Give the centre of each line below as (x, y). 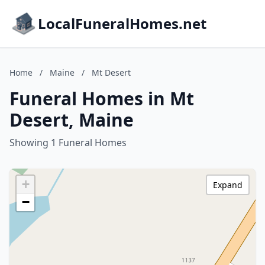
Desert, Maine (72, 120)
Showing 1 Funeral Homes (68, 143)
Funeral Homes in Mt (102, 98)
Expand (228, 185)
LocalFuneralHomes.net (122, 23)
